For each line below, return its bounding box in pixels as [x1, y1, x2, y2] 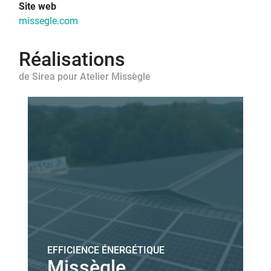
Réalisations [19, 48, 125, 71]
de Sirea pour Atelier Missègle [19, 71, 151, 82]
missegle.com [19, 15, 78, 27]
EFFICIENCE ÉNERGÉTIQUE [47, 244, 165, 256]
